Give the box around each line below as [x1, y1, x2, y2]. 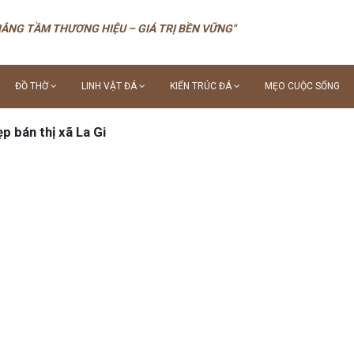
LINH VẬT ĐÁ [81, 81, 139, 92]
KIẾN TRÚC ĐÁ [170, 81, 234, 92]
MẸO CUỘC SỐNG [265, 81, 340, 92]
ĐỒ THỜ [15, 81, 51, 92]
